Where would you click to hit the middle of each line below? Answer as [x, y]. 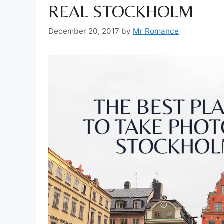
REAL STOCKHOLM [121, 12]
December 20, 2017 [84, 31]
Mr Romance [156, 31]
